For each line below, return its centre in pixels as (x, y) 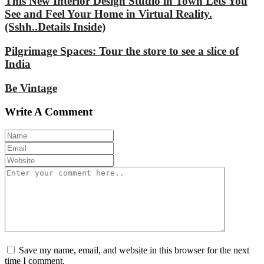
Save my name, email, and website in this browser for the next (134, 250)
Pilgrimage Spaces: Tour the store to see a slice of (122, 51)
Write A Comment (49, 112)
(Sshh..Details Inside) (55, 27)
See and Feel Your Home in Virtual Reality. (108, 14)
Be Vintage (31, 88)
